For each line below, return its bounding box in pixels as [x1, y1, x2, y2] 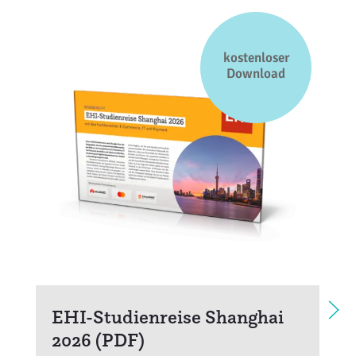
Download [226, 64, 286, 82]
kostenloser [222, 48, 289, 66]
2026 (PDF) [51, 328, 145, 352]
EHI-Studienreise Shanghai [51, 305, 284, 329]
